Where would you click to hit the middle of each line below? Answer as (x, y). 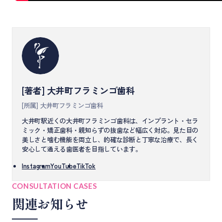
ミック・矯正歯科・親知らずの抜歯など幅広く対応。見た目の (110, 130)
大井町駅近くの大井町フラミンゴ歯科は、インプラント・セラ (110, 120)
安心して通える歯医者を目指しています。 (82, 149)
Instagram (36, 166)
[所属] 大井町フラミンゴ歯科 (62, 105)
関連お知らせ (50, 204)
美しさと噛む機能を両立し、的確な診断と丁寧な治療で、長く (110, 139)
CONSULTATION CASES (54, 186)
